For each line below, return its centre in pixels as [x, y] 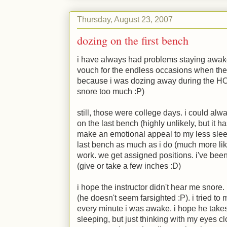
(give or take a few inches [124, 166]
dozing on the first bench [133, 40]
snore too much [106, 91]
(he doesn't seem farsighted [127, 198]
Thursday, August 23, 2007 [125, 19]
